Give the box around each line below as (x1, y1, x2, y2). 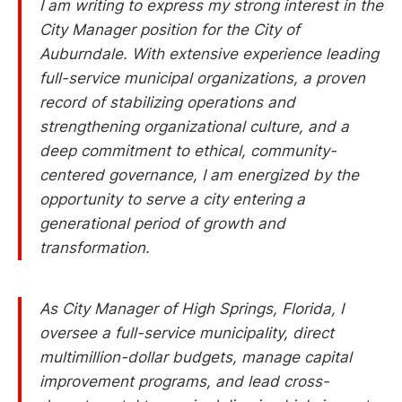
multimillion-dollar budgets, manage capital (39, 347, 352, 366)
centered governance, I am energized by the (39, 166, 359, 185)
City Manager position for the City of (39, 21, 300, 39)
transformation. (39, 239, 150, 258)
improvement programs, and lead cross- (39, 371, 329, 390)
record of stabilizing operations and (39, 93, 295, 112)
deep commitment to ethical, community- (39, 142, 336, 161)
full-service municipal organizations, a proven (39, 69, 365, 88)
